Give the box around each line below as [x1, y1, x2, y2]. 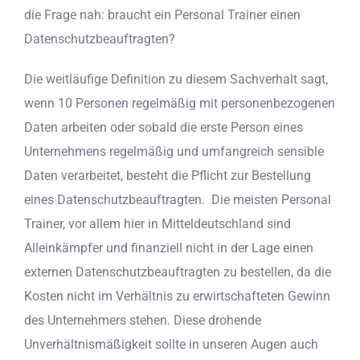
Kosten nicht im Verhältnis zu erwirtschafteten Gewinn [24, 288, 330, 304]
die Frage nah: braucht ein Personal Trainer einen [24, 6, 301, 22]
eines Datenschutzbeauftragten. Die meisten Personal [24, 191, 331, 207]
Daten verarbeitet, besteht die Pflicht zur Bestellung [24, 167, 311, 183]
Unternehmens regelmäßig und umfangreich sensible [24, 143, 324, 159]
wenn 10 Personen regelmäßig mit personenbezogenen [24, 95, 335, 111]
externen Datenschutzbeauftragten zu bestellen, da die [24, 264, 331, 280]
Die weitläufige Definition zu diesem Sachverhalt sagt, [24, 71, 328, 87]
